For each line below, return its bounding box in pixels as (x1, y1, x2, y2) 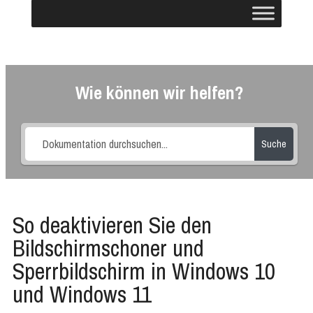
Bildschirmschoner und (13, 233, 204, 263)
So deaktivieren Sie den (13, 210, 212, 240)
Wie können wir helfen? (75, 80, 244, 105)
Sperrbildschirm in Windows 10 (13, 256, 275, 286)
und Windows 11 (13, 279, 152, 310)
